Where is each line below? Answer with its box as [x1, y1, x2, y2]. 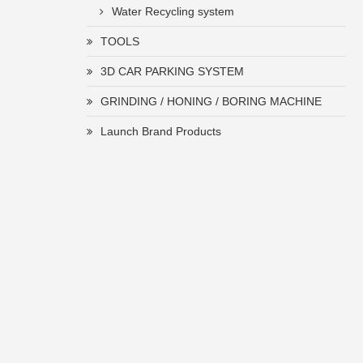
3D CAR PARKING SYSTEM [100, 65, 244, 78]
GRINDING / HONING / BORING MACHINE [100, 95, 322, 108]
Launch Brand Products [100, 125, 221, 138]
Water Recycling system [112, 5, 234, 18]
